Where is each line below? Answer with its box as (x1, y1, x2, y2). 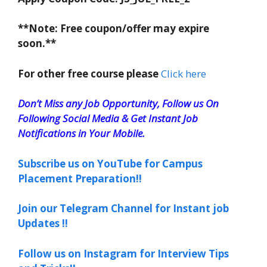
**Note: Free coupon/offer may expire (18, 21, 209, 35)
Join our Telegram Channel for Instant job (18, 201, 229, 215)
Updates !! (18, 216, 68, 230)
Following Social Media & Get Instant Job (18, 111, 198, 125)
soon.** (18, 36, 56, 50)
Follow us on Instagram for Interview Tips (18, 246, 229, 260)
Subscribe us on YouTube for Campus (18, 156, 203, 170)
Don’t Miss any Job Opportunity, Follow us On (18, 97, 219, 110)
